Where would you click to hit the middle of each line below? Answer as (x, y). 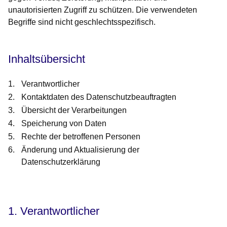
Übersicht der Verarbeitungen (74, 110)
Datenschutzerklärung (61, 162)
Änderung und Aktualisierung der (80, 150)
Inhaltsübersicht (47, 59)
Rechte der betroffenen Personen (81, 137)
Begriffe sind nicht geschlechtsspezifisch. (82, 22)
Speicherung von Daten (64, 124)
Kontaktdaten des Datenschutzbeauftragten (99, 97)
